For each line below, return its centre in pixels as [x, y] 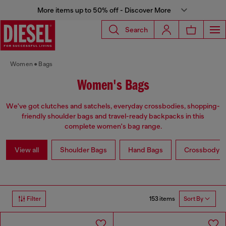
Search [136, 30]
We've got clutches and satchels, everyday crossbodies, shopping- [113, 106]
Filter [34, 199]
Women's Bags [113, 86]
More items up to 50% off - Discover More [104, 10]
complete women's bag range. [113, 126]
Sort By [193, 199]
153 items [162, 199]
